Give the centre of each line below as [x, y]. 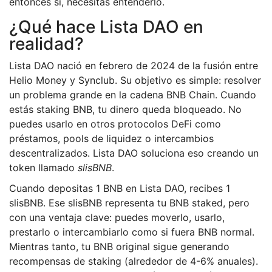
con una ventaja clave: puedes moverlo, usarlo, [117, 218]
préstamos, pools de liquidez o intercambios [111, 139]
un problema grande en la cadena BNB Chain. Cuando [133, 95]
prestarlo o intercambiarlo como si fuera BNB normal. [132, 232]
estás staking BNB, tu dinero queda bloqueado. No [125, 110]
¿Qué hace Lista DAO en [106, 27]
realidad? [46, 44]
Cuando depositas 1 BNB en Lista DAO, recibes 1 [120, 189]
